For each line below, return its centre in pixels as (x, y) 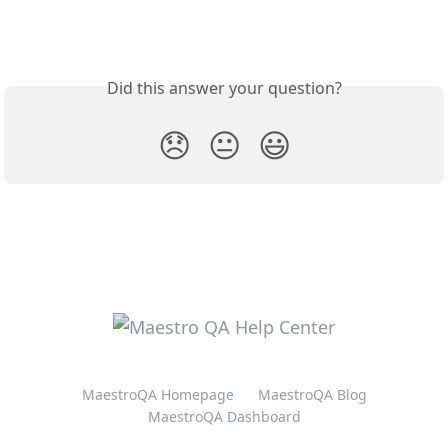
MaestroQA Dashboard (224, 416)
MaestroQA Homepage (157, 394)
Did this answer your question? (224, 88)
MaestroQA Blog (312, 394)
